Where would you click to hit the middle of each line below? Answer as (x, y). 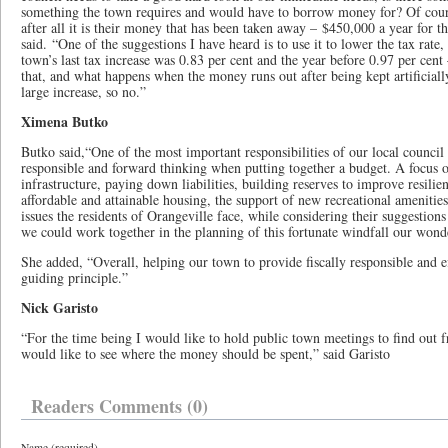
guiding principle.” (74, 277)
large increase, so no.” (83, 91)
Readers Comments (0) (119, 406)
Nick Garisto (59, 307)
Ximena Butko (64, 121)
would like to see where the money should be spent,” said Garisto (205, 353)
